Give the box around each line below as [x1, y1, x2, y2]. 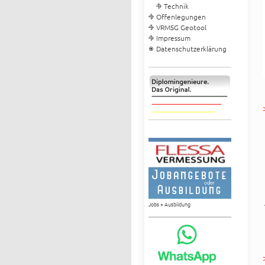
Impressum [156, 33, 190, 43]
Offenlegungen [156, 12, 206, 21]
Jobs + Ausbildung [148, 199, 190, 209]
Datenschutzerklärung [156, 44, 227, 53]
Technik [163, 1, 189, 11]
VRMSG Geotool [156, 22, 206, 32]
